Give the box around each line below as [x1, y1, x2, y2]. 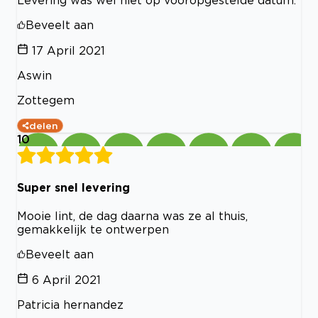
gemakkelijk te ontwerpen [17, 222, 169, 236]
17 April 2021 [32, 44, 105, 57]
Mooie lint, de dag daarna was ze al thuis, [17, 209, 248, 222]
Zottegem [17, 94, 75, 107]
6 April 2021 [32, 273, 101, 286]
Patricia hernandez [17, 297, 124, 311]
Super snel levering [17, 180, 130, 194]
